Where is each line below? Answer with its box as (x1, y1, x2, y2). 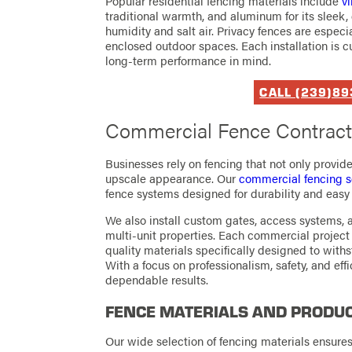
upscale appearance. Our (105, 169, 240, 187)
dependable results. (105, 271, 209, 289)
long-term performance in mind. (105, 51, 272, 69)
